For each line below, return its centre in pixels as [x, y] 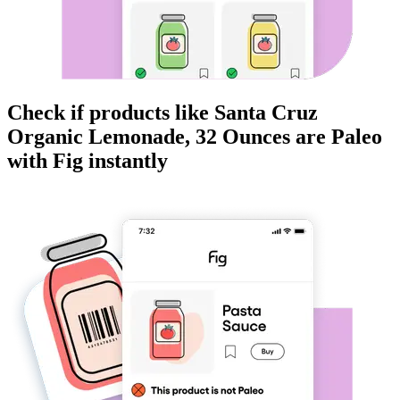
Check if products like [111, 113]
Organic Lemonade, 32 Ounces [149, 137]
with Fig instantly [87, 161]
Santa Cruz [266, 113]
